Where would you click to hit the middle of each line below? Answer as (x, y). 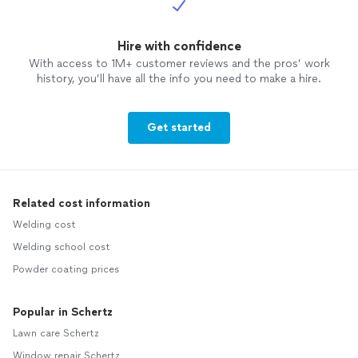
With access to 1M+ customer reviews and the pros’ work (179, 64)
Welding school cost (62, 247)
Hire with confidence (179, 46)
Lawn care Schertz (56, 334)
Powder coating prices (66, 270)
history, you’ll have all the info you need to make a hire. (179, 79)
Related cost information (82, 204)
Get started (179, 128)
